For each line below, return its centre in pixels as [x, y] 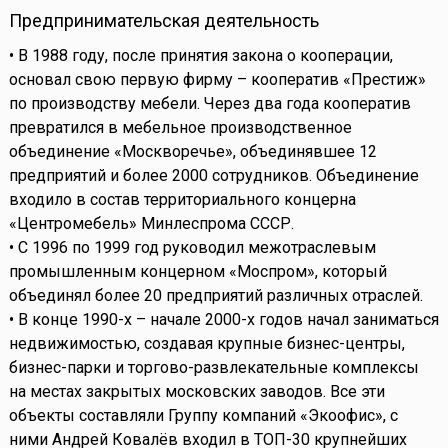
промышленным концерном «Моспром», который [197, 272]
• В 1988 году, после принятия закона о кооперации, [200, 56]
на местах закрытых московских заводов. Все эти [196, 392]
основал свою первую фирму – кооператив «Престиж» [217, 80]
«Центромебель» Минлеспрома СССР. [151, 224]
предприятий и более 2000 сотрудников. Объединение [213, 176]
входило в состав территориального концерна [182, 200]
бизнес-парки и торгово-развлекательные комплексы [213, 368]
